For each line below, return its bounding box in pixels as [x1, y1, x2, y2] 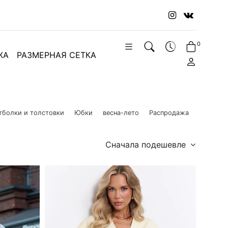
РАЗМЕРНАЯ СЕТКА [16, 49, 96, 60]
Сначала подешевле [105, 139, 188, 150]
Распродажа [149, 109, 189, 117]
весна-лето [103, 109, 139, 117]
